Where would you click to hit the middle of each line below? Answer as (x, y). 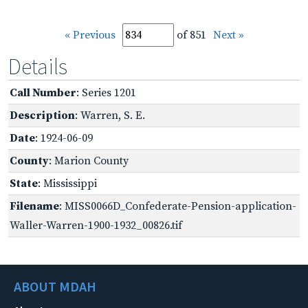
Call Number (43, 92)
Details (38, 66)
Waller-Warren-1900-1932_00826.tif (96, 225)
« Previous (90, 35)
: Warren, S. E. (110, 115)
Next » (228, 35)
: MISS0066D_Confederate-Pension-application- (178, 206)
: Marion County (89, 161)
